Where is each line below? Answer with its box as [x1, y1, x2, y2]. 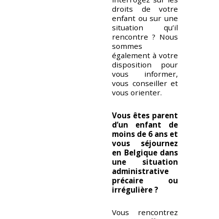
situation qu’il [112, 22, 178, 33]
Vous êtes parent [112, 110, 178, 120]
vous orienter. [112, 88, 162, 98]
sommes [112, 41, 142, 51]
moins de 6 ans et [112, 129, 178, 139]
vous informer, [112, 69, 178, 79]
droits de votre [112, 4, 178, 14]
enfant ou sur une [112, 13, 178, 23]
